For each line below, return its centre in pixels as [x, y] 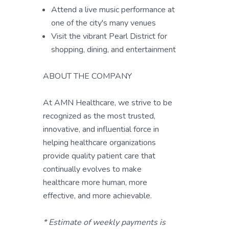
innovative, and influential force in [101, 129]
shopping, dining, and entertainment [113, 50]
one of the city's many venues [104, 23]
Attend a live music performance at [113, 10]
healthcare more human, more [95, 182]
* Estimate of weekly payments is [104, 222]
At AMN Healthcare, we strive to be [108, 103]
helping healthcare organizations [99, 143]
